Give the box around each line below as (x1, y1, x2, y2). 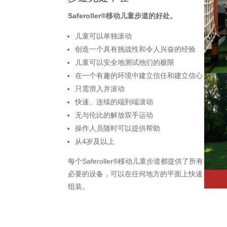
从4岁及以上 (75, 137, 115, 146)
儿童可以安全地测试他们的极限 (75, 58, 175, 67)
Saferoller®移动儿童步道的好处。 (68, 12, 177, 20)
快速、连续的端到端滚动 (75, 98, 154, 106)
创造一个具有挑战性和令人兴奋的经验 (75, 45, 196, 54)
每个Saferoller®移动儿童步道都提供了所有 (68, 157, 204, 166)
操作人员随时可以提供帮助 (75, 124, 161, 133)
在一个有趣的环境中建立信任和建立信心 (75, 71, 203, 80)
